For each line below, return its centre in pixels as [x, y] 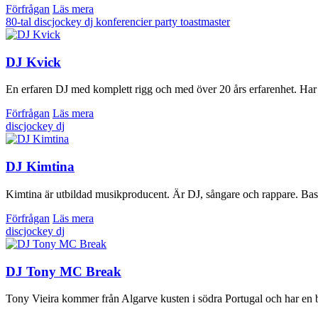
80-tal [20, 21]
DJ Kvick [33, 62]
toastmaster [205, 21]
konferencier [125, 21]
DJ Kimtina [40, 167]
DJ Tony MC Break [64, 271]
